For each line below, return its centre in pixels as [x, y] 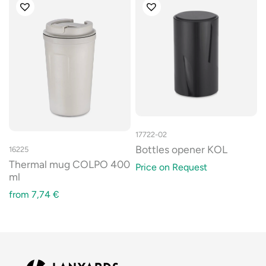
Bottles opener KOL [181, 149]
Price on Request [171, 167]
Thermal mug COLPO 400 [69, 164]
